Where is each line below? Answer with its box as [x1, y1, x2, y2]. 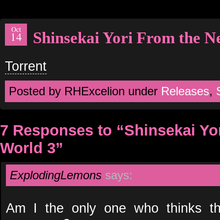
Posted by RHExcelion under [9, 84, 161, 98]
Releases [161, 84, 209, 98]
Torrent [5, 58, 47, 74]
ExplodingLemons [10, 168, 102, 182]
